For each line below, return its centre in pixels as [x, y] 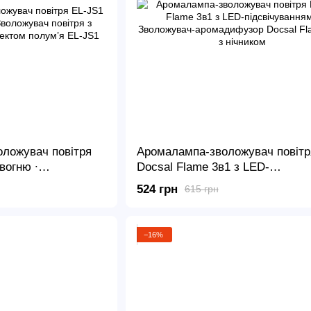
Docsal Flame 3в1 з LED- [203, 167]
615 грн [201, 189]
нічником [160, 212]
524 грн [157, 189]
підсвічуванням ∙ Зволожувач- [218, 182]
